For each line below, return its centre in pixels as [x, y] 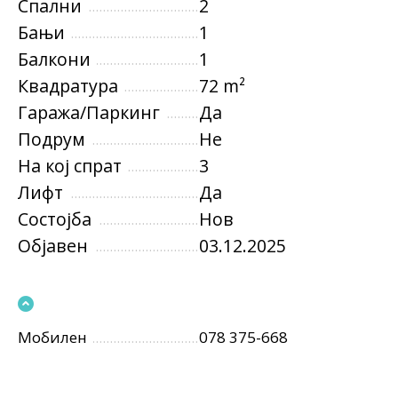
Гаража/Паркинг [89, 112]
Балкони [54, 59]
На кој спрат [70, 165]
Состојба [55, 219]
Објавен [53, 245]
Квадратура [68, 85]
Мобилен [52, 337]
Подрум [52, 139]
